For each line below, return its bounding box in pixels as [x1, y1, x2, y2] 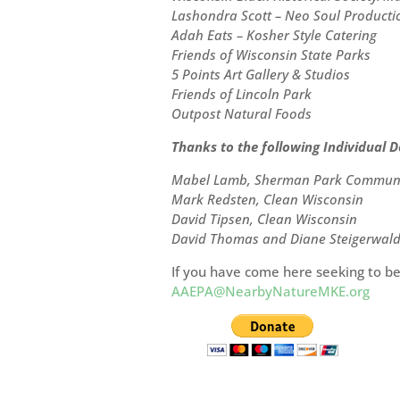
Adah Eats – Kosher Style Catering [171, 25, 377, 44]
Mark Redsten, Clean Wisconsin [171, 189, 363, 208]
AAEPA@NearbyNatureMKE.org [171, 281, 370, 300]
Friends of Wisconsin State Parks [171, 45, 371, 63]
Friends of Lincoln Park [171, 84, 312, 103]
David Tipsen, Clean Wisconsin [171, 209, 357, 228]
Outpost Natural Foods [171, 104, 312, 122]
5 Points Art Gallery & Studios [171, 64, 350, 83]
